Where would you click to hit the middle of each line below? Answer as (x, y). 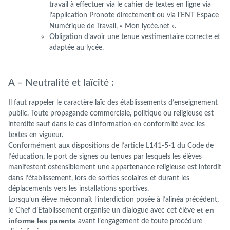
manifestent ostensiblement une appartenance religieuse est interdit (115, 167)
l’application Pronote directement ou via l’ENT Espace (134, 15)
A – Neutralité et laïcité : (61, 83)
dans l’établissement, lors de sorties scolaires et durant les (99, 178)
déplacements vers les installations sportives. (79, 189)
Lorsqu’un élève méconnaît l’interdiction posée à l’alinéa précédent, (113, 200)
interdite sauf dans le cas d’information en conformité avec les (107, 124)
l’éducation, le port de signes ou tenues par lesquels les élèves (105, 157)
